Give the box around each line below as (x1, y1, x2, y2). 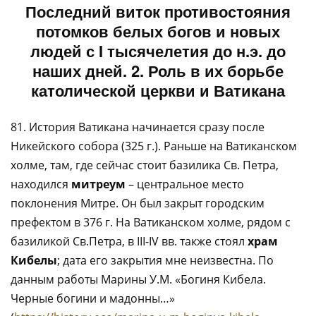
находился (11, 176, 71, 192)
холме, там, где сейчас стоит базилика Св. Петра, (11, 157, 279, 173)
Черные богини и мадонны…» (11, 291, 175, 306)
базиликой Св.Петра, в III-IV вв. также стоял (11, 233, 248, 249)
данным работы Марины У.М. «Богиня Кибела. (11, 272, 266, 287)
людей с (30, 39, 99, 62)
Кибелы (11, 253, 57, 268)
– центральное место (126, 176, 244, 192)
